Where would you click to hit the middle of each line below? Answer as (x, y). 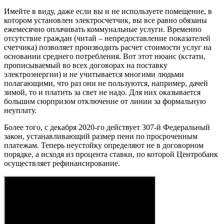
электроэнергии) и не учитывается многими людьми (94, 74)
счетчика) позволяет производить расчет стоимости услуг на (108, 47)
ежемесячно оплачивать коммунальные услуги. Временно (103, 29)
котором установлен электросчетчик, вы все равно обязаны (105, 20)
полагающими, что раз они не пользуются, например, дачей (106, 83)
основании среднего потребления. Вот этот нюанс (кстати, (105, 56)
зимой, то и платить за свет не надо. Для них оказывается (102, 92)
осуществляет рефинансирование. (62, 163)
